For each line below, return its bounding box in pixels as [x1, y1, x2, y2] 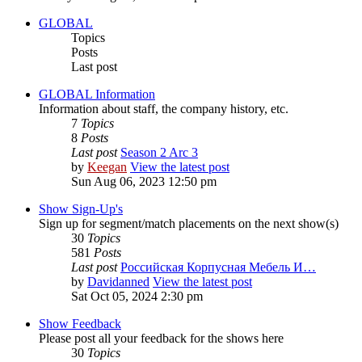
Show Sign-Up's [39, 202, 123, 217]
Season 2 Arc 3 [120, 145, 198, 160]
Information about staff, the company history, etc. [39, 102, 288, 116]
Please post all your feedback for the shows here [39, 331, 284, 346]
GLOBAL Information [39, 87, 155, 102]
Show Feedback [39, 317, 121, 331]
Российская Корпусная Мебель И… [120, 260, 316, 275]
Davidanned [87, 275, 149, 289]
